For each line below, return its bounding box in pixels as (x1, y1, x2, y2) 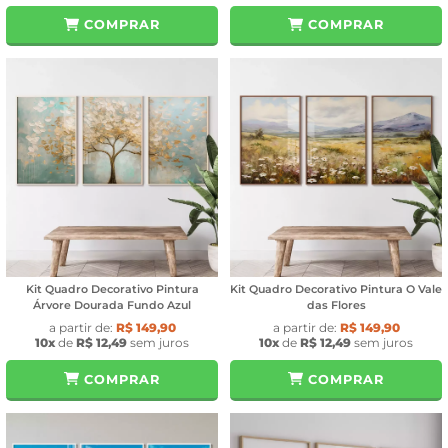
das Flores (306, 297, 366, 312)
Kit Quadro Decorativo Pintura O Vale (230, 281, 442, 296)
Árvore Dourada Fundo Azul (33, 297, 191, 312)
